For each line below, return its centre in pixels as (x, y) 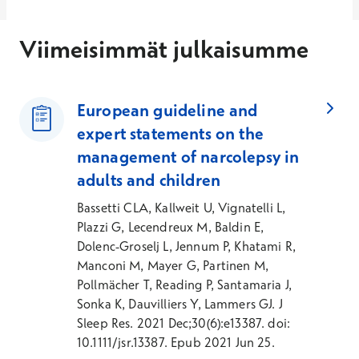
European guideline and (167, 110)
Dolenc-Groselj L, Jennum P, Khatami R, (187, 246)
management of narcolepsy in (188, 156)
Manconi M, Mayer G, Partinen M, (173, 265)
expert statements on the (170, 133)
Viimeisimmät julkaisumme (164, 49)
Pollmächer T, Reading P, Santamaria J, (185, 284)
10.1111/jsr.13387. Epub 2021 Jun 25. (176, 342)
